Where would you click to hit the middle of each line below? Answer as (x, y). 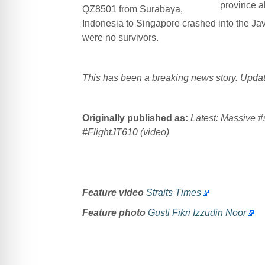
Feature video (113, 192)
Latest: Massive (224, 118)
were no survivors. (120, 37)
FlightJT (104, 132)
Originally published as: (135, 118)
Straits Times (173, 192)
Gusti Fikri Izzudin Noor (197, 212)
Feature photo (114, 212)
